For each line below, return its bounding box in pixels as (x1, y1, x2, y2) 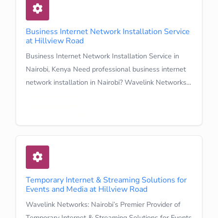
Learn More (34, 101, 70, 110)
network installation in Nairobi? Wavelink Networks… (26, 77, 191, 87)
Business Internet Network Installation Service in (26, 51, 179, 61)
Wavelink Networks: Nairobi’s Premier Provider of (26, 199, 181, 209)
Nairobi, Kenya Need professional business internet (26, 64, 186, 74)
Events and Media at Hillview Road (26, 183, 147, 195)
